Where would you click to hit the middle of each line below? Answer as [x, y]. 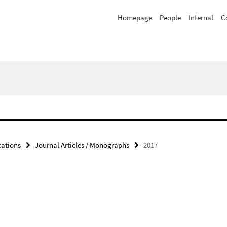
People [170, 17]
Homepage [135, 17]
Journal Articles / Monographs [82, 145]
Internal [201, 17]
